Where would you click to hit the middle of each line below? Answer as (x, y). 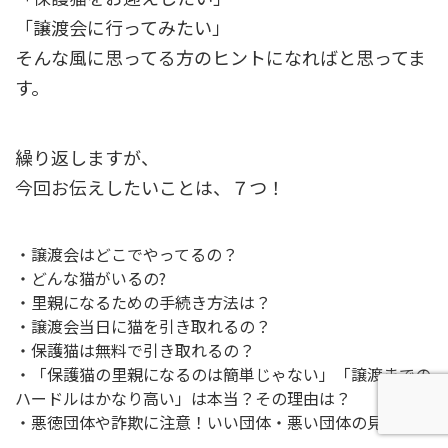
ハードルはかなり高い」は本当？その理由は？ (183, 398)
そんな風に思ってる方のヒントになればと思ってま (220, 57)
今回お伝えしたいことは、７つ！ (150, 187)
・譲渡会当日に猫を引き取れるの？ (143, 326)
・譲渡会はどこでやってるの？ (126, 254)
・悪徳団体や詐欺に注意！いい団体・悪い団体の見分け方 (223, 422)
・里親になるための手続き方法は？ (143, 302)
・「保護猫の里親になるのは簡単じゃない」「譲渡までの (223, 374)
